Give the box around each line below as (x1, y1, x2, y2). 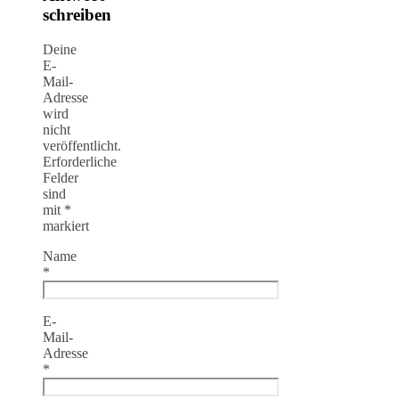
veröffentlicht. (43, 137, 121, 153)
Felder (43, 169, 78, 185)
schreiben (43, 4, 111, 24)
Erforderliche (43, 153, 117, 169)
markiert (43, 217, 89, 233)
